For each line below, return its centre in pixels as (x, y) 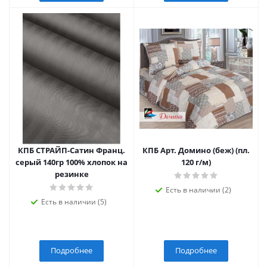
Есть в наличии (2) (198, 190)
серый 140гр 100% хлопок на (72, 162)
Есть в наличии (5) (74, 202)
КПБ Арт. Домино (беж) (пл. (196, 150)
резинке (72, 174)
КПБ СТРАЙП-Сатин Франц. (72, 150)
